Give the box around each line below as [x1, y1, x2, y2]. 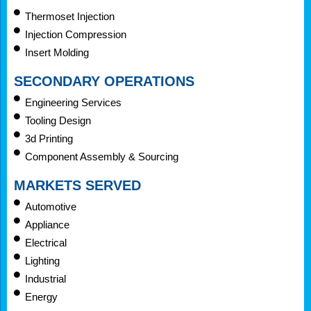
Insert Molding [25, 46, 90, 58]
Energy [25, 290, 58, 303]
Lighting [25, 254, 60, 267]
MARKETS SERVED [14, 177, 141, 193]
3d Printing [25, 132, 74, 144]
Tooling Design [25, 114, 92, 126]
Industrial [25, 272, 67, 285]
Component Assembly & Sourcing [25, 150, 179, 162]
